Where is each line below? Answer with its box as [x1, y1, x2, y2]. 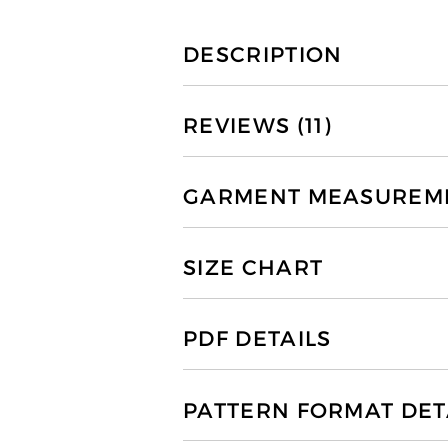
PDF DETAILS [183, 326, 332, 353]
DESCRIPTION [183, 41, 343, 68]
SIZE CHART [183, 255, 324, 282]
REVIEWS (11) [183, 112, 332, 139]
